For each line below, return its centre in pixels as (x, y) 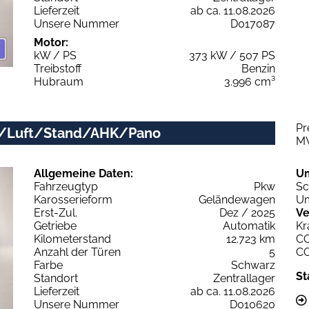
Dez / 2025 (247, 212)
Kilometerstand (72, 239)
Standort (56, 278)
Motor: (51, 42)
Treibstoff (58, 68)
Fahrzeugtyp (66, 186)
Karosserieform (73, 199)
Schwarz (253, 265)
